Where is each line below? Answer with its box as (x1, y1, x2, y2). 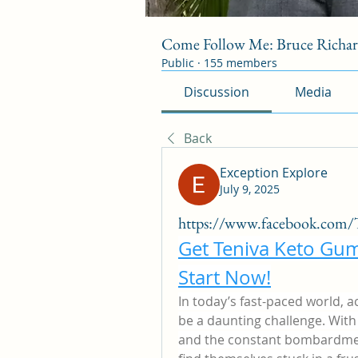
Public (161, 55, 194, 70)
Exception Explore (220, 164, 328, 181)
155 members (204, 55, 277, 70)
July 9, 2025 (220, 181, 280, 197)
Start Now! (178, 265, 271, 290)
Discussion (184, 83, 250, 101)
